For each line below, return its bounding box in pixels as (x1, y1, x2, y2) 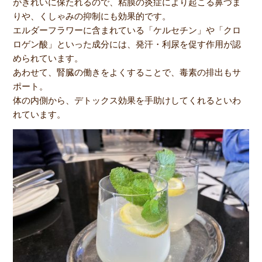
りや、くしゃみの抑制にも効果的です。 (13, 11, 171, 22)
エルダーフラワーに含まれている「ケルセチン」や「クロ (13, 25, 242, 36)
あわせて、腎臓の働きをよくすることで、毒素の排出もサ (13, 67, 242, 78)
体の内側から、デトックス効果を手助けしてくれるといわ (13, 95, 242, 106)
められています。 (13, 53, 84, 64)
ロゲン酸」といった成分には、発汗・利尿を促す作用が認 (13, 39, 242, 50)
